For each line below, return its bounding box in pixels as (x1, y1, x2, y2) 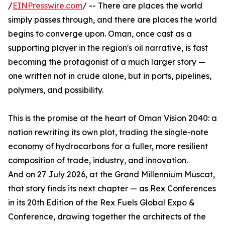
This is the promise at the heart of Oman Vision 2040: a (8, 113, 217, 123)
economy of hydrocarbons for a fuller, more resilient (8, 141, 208, 151)
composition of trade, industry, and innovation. (8, 155, 188, 165)
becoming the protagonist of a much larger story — (8, 57, 205, 67)
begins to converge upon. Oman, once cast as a (8, 29, 192, 39)
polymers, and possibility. (8, 85, 103, 95)
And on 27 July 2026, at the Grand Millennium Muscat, (8, 169, 215, 179)
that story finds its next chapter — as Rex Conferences (8, 183, 216, 193)
